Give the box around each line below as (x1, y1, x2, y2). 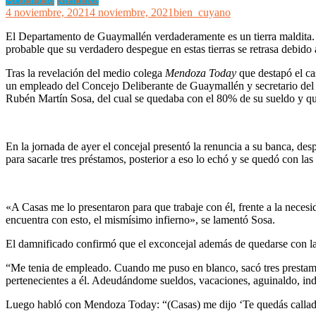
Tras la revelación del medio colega (6, 66, 165, 79)
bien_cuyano (174, 6, 231, 18)
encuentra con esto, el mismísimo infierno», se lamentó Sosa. (6, 213, 275, 226)
